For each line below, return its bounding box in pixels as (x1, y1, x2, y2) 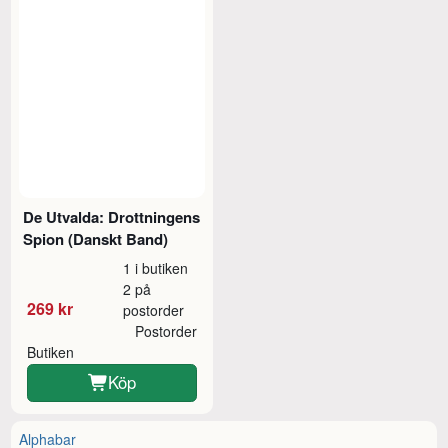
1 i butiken (123, 257, 189, 278)
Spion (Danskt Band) (23, 227, 169, 250)
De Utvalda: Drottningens (23, 205, 201, 228)
